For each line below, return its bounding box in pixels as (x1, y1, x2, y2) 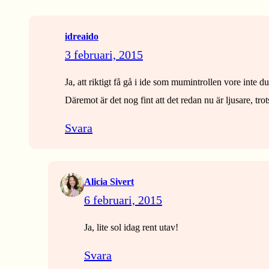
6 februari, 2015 (84, 193, 162, 207)
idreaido (65, 31, 98, 41)
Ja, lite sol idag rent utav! (84, 222, 178, 232)
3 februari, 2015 (65, 48, 143, 61)
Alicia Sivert (84, 177, 134, 187)
